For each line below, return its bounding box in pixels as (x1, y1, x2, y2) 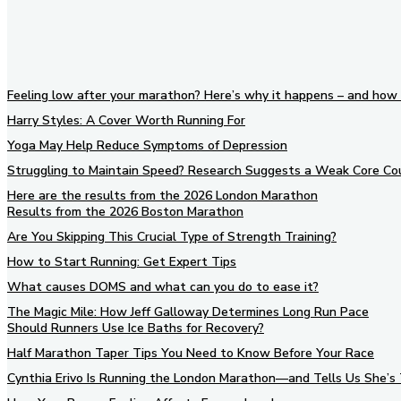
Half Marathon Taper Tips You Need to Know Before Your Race (7, 344, 374, 362)
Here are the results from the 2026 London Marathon (7, 186, 318, 204)
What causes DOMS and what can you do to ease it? (7, 277, 319, 295)
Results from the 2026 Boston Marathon (7, 202, 243, 220)
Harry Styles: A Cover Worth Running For (7, 111, 245, 129)
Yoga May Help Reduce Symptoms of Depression (7, 136, 287, 154)
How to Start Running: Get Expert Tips (7, 252, 236, 270)
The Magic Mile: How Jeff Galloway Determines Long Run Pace (7, 303, 369, 320)
